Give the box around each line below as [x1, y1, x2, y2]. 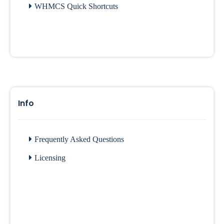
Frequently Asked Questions [34, 135, 124, 143]
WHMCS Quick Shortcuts [34, 2, 118, 10]
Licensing [34, 153, 65, 162]
